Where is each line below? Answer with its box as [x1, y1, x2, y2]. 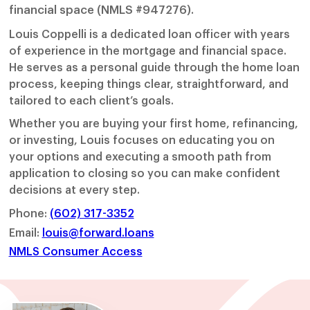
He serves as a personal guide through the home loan [8, 60, 300, 75]
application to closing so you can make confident [8, 166, 280, 181]
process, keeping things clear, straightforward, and [8, 77, 289, 91]
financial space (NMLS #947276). [8, 3, 194, 17]
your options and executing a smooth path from [8, 149, 271, 164]
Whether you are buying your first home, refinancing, [8, 116, 298, 131]
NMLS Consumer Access [8, 244, 143, 259]
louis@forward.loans [42, 225, 154, 239]
